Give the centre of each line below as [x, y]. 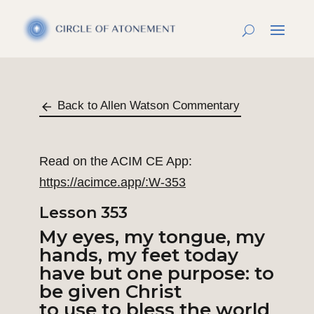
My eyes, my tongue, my [152, 237]
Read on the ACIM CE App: [116, 162]
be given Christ [110, 292]
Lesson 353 [83, 213]
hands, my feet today [139, 255]
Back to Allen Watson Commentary [149, 106]
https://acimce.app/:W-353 [112, 183]
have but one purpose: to [157, 274]
